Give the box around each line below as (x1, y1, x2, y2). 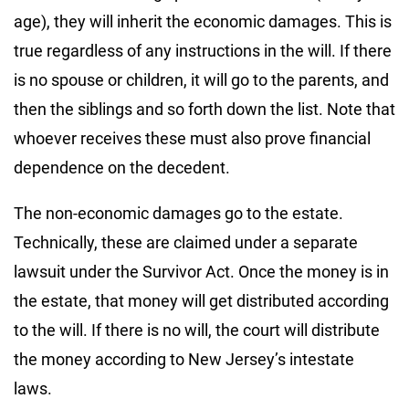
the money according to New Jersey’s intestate (14, 349, 354, 369)
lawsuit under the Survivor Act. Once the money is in (14, 261, 389, 281)
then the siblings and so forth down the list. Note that (14, 99, 395, 119)
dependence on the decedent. (14, 157, 230, 177)
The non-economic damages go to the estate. (14, 203, 343, 223)
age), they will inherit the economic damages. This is (14, 11, 392, 31)
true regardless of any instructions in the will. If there (14, 40, 392, 60)
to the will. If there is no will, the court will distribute (14, 320, 380, 340)
